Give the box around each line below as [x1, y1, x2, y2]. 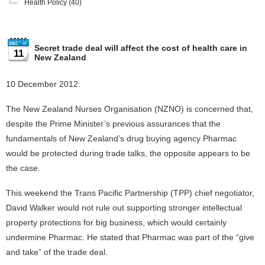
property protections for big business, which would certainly [6, 218, 227, 227]
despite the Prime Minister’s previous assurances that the [6, 119, 221, 128]
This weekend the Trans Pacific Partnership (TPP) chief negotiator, [6, 188, 254, 198]
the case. [6, 163, 40, 173]
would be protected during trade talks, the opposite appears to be [6, 148, 250, 158]
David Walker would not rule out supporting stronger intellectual [6, 203, 242, 212]
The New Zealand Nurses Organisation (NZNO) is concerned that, [6, 104, 253, 114]
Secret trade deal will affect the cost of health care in [34, 43, 247, 53]
